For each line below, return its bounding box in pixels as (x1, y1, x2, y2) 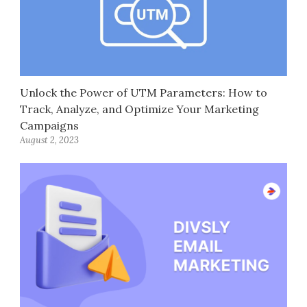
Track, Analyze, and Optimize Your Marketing (20, 102, 260, 116)
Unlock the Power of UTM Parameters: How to (20, 86, 268, 100)
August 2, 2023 (20, 134, 79, 147)
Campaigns (20, 119, 79, 133)
